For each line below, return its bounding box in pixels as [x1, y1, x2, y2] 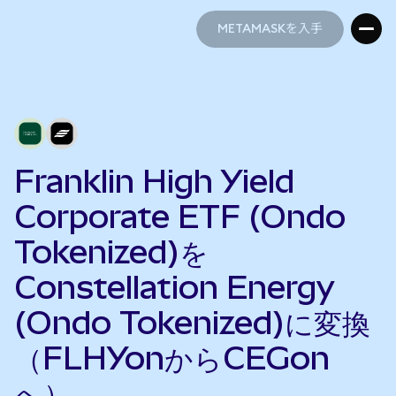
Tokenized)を [14, 233, 209, 270]
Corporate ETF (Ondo [14, 198, 346, 235]
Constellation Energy [14, 269, 335, 306]
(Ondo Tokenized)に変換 [14, 304, 370, 341]
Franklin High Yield [14, 163, 294, 200]
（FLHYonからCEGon [14, 339, 330, 377]
